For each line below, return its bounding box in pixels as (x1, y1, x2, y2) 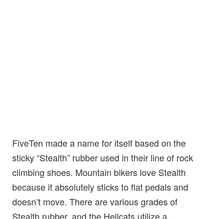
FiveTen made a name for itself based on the (12, 136, 186, 149)
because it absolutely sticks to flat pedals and (12, 180, 188, 193)
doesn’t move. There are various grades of (12, 195, 177, 208)
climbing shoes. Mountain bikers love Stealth (12, 165, 186, 178)
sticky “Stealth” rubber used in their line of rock (12, 151, 193, 164)
